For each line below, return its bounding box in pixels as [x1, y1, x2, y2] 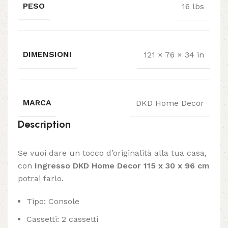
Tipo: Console [26, 196, 79, 207]
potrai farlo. [18, 174, 64, 184]
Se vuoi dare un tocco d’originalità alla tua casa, [18, 148, 207, 158]
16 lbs [182, 1, 204, 11]
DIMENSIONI [23, 49, 72, 60]
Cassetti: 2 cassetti [26, 214, 98, 224]
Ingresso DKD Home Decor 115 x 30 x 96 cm [35, 161, 209, 171]
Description [18, 118, 71, 131]
